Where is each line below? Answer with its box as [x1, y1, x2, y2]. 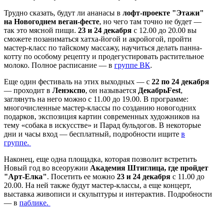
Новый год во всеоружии [4, 163, 90, 172]
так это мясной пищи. [4, 26, 78, 34]
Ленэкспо [52, 86, 85, 94]
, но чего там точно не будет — [99, 17, 201, 26]
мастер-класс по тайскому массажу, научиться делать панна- [4, 43, 202, 52]
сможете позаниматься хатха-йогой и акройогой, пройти [4, 34, 192, 43]
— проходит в [4, 86, 52, 94]
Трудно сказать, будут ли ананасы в [4, 8, 123, 17]
